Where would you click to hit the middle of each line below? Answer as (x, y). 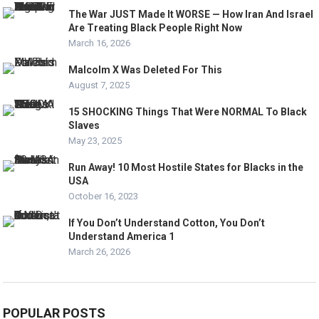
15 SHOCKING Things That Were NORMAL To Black (188, 111)
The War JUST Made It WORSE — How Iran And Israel (191, 14)
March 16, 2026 (100, 43)
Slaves (84, 125)
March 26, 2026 (100, 251)
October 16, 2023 (104, 196)
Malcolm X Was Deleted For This (146, 69)
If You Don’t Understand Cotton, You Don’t (167, 223)
